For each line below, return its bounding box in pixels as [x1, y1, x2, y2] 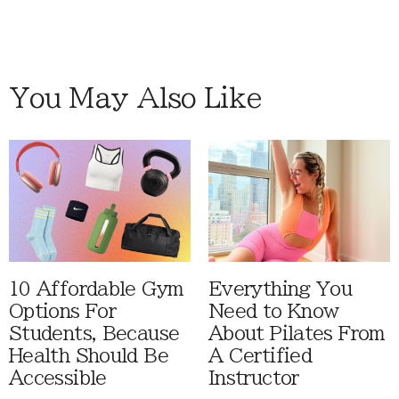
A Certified [208, 346, 313, 365]
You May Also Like [9, 85, 262, 112]
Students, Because [9, 323, 180, 343]
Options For [9, 301, 117, 321]
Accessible [9, 368, 107, 387]
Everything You [208, 279, 353, 298]
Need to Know [208, 301, 339, 321]
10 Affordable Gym [9, 279, 184, 298]
